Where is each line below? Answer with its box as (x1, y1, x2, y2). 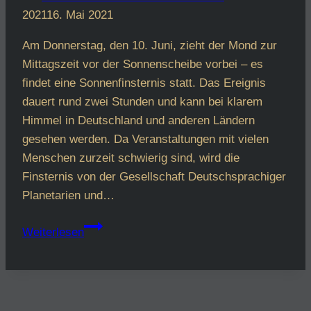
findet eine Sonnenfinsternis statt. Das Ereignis (22, 76, 266, 90)
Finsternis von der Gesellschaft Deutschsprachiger (22, 169, 286, 183)
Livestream (83, 218, 141, 232)
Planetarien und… (22, 188, 115, 202)
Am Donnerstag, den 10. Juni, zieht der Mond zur (22, 38, 277, 52)
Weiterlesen (22, 225, 84, 239)
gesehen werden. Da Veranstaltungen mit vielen (22, 132, 269, 146)
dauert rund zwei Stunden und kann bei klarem (22, 94, 262, 108)
